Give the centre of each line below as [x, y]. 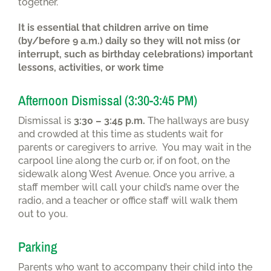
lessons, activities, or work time [91, 67]
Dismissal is [46, 120]
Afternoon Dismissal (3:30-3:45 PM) [108, 100]
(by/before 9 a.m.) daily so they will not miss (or [129, 41]
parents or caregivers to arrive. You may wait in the [135, 147]
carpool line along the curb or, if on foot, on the [124, 160]
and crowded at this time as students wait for [121, 134]
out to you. [44, 214]
